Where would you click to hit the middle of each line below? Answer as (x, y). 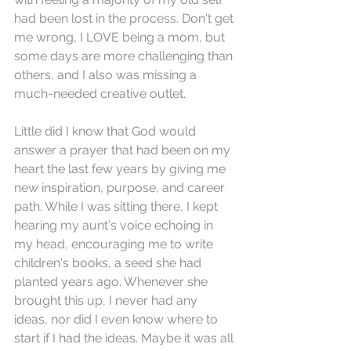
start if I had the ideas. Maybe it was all (125, 338)
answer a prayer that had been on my (124, 150)
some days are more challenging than (125, 56)
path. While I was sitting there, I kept (118, 207)
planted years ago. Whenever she (112, 282)
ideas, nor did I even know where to (118, 320)
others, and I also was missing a (107, 75)
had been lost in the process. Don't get (125, 19)
